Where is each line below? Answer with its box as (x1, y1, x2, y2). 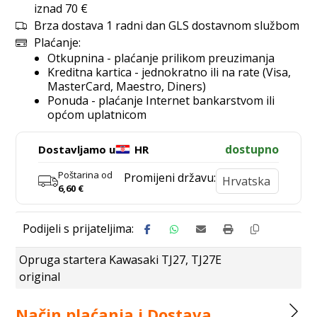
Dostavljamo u (38, 142, 116, 156)
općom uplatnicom (47, 107, 147, 122)
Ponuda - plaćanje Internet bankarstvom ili (47, 93, 275, 108)
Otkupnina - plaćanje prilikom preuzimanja (47, 50, 275, 66)
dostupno (224, 142, 279, 157)
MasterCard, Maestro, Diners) (47, 79, 207, 94)
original (19, 269, 61, 284)
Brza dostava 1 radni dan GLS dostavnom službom (34, 18, 300, 33)
